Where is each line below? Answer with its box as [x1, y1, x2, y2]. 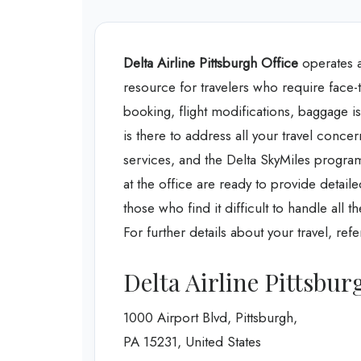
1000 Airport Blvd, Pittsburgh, [123, 307, 297, 327]
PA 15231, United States [123, 331, 261, 351]
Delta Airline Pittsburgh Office [123, 53, 298, 73]
